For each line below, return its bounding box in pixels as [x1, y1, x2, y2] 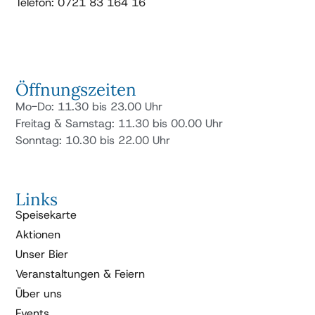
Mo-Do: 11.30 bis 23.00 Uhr [15, 99, 163, 115]
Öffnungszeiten [15, 79, 137, 101]
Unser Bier [15, 247, 69, 262]
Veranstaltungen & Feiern [15, 266, 146, 282]
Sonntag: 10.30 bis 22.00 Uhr [15, 133, 171, 148]
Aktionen [15, 227, 61, 243]
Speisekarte [15, 207, 77, 223]
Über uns [15, 286, 63, 302]
